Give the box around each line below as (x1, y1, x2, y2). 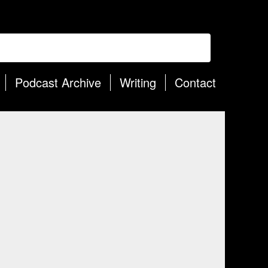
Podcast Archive (15, 74, 101, 91)
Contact (175, 74, 216, 91)
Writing (120, 74, 156, 91)
